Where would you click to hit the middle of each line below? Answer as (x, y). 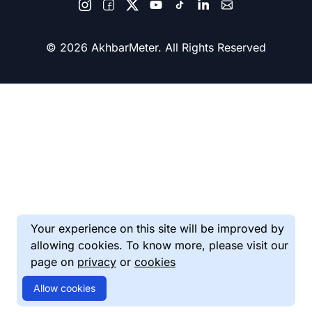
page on (54, 262)
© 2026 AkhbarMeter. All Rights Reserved (156, 48)
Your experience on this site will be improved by (157, 228)
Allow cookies (64, 288)
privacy (97, 262)
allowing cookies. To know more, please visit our (159, 245)
